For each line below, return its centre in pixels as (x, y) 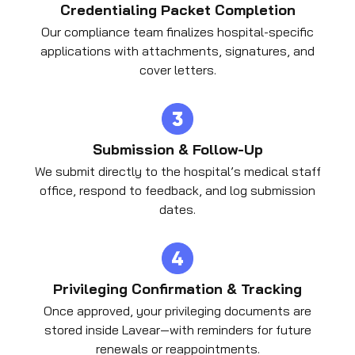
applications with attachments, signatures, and (177, 51)
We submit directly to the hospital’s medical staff (177, 172)
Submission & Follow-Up (177, 150)
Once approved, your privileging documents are (177, 311)
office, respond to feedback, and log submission (177, 191)
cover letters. (177, 70)
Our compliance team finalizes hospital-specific (177, 32)
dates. (177, 210)
